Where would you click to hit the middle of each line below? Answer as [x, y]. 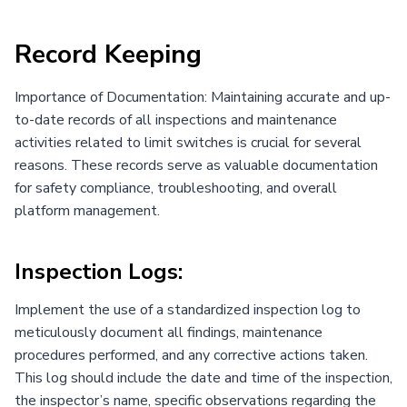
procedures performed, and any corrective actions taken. [191, 355]
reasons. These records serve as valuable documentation [196, 165]
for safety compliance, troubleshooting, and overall [176, 188]
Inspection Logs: [99, 271]
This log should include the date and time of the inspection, [203, 377]
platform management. [87, 210]
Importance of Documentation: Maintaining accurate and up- [203, 97]
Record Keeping [108, 54]
